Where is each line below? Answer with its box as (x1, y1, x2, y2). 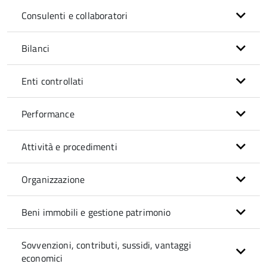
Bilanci (21, 41, 50, 55)
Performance (21, 107, 74, 121)
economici (21, 251, 63, 265)
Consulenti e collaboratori (21, 8, 128, 23)
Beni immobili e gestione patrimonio (21, 205, 171, 219)
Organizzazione (21, 172, 85, 187)
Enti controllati (21, 74, 84, 88)
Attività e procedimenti (21, 139, 117, 154)
